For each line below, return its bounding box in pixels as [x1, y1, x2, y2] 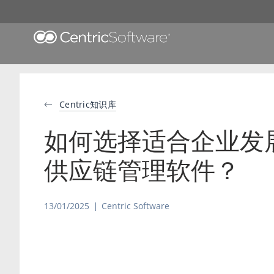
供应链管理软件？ [44, 153, 240, 187]
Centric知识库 [59, 98, 116, 110]
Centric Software [102, 200, 169, 212]
